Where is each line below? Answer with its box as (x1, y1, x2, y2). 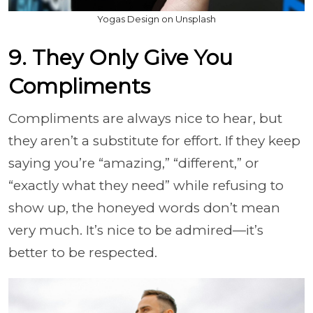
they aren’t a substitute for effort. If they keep (8, 132, 300, 149)
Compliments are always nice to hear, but (8, 110, 282, 126)
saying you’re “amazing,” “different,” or (8, 154, 259, 171)
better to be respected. (8, 244, 157, 261)
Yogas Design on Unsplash (97, 13, 216, 24)
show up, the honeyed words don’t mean (8, 199, 280, 216)
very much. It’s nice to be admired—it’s (8, 221, 263, 238)
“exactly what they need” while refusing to (8, 177, 284, 194)
